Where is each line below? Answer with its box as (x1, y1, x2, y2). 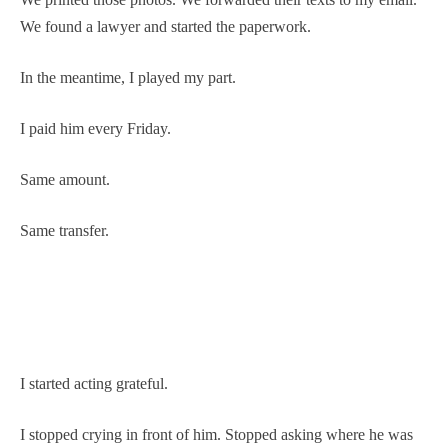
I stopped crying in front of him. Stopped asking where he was (20, 425, 413, 443)
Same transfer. (20, 221, 109, 239)
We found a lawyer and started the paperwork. (20, 17, 311, 35)
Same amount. (20, 170, 110, 188)
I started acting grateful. (20, 374, 168, 392)
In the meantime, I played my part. (20, 68, 236, 86)
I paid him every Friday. (20, 119, 171, 137)
